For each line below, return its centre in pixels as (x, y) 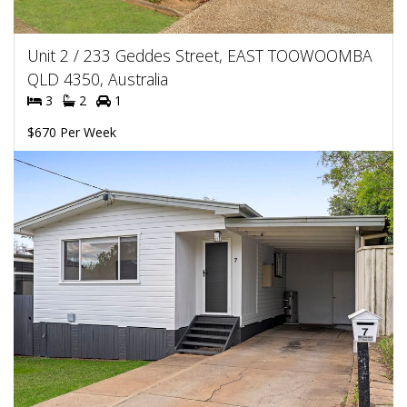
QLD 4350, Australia (98, 79)
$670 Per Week (72, 132)
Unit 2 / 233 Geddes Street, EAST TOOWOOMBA (200, 55)
